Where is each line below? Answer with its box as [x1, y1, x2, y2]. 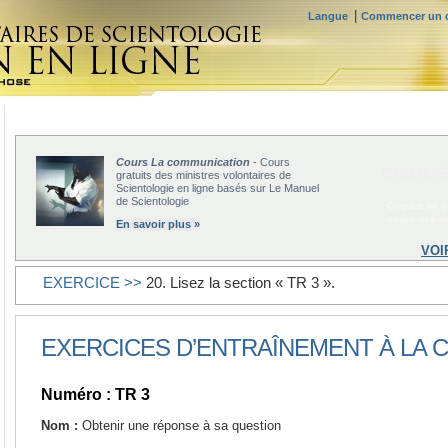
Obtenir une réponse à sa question [78, 418, 281, 434]
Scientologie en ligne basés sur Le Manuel [116, 182, 319, 194]
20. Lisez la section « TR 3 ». [146, 274, 335, 291]
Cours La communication [116, 156, 250, 168]
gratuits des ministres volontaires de [116, 169, 291, 181]
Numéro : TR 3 [41, 386, 150, 404]
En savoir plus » [116, 218, 200, 230]
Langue [308, 10, 354, 22]
